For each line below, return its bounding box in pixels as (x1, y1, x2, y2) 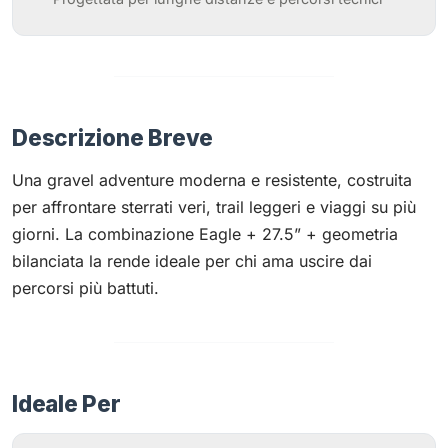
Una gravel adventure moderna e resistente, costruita (12, 169, 412, 190)
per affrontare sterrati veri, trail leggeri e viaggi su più (12, 196, 416, 217)
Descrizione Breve (12, 123, 214, 151)
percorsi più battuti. (12, 277, 159, 298)
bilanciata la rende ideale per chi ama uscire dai (12, 250, 372, 271)
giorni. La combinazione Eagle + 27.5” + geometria (12, 223, 398, 244)
